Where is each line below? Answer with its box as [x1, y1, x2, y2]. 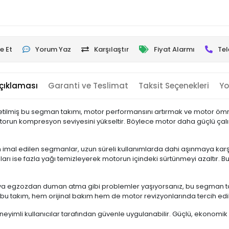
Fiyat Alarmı [154, 44, 195, 54]
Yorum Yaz [35, 44, 71, 54]
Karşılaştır [94, 44, 129, 54]
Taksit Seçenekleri [138, 80, 209, 91]
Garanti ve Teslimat [48, 80, 128, 91]
